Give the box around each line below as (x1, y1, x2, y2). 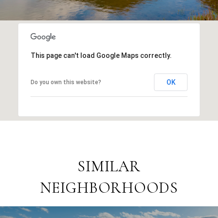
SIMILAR (77, 156, 141, 176)
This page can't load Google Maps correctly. (30, 51, 172, 59)
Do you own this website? (30, 78, 101, 86)
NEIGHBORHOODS (40, 178, 178, 197)
